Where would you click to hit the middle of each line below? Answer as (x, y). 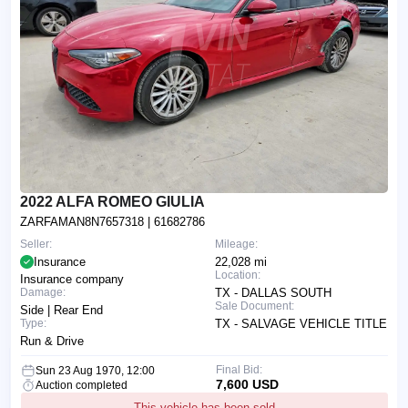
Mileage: (236, 244)
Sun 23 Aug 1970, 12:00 (95, 371)
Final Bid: (239, 370)
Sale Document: (255, 306)
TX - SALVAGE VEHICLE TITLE (301, 324)
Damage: (43, 292)
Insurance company (72, 279)
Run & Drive (52, 341)
